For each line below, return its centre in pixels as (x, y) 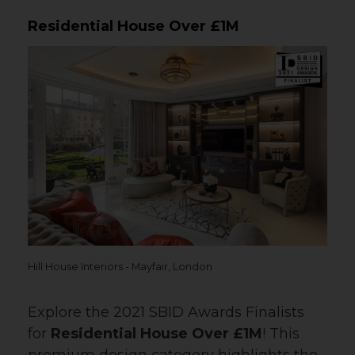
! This (281, 334)
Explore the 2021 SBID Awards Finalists (166, 313)
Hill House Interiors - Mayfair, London (120, 267)
